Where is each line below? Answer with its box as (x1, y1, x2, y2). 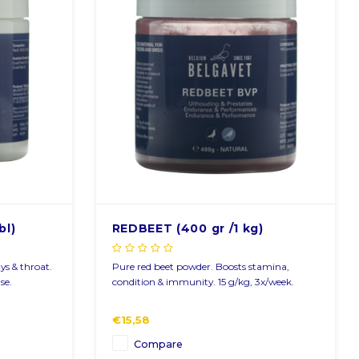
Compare (133, 337, 183, 350)
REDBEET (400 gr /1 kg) (111, 220, 264, 236)
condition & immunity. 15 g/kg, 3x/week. (111, 275, 294, 288)
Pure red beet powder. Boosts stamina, (111, 260, 289, 272)
